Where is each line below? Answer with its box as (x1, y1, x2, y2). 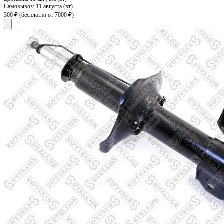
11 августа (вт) (36, 2, 73, 10)
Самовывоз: (4, 2, 36, 10)
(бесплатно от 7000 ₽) (19, 11, 74, 18)
